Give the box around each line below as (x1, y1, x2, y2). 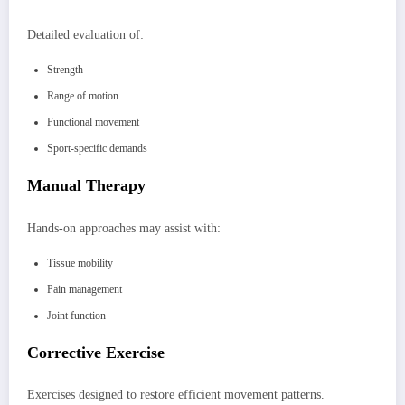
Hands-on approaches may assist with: (27, 221, 221, 235)
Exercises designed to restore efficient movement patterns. (27, 388, 325, 402)
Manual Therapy (27, 176, 146, 194)
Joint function (47, 308, 106, 322)
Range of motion (47, 89, 118, 102)
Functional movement (47, 116, 139, 128)
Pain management (47, 282, 122, 296)
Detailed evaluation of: (27, 27, 144, 42)
